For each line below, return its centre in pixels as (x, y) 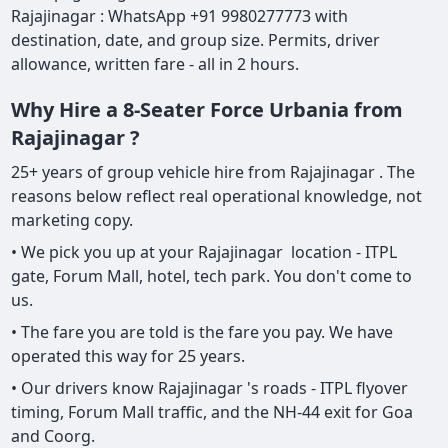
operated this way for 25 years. (128, 356)
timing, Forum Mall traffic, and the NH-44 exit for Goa (212, 412)
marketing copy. (72, 220)
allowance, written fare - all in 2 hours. (157, 64)
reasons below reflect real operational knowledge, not (217, 196)
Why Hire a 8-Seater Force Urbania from (207, 110)
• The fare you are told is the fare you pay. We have (202, 332)
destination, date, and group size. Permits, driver (196, 40)
